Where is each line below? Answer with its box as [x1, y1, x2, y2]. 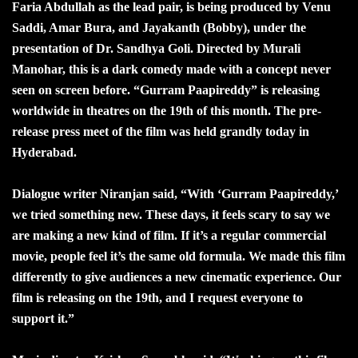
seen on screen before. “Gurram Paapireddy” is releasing [12, 82, 320, 97]
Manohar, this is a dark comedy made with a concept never [12, 62, 331, 76]
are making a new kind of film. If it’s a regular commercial [12, 228, 326, 242]
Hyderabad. [12, 145, 77, 159]
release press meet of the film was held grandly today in [12, 124, 309, 138]
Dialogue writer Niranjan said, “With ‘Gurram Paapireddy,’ [12, 186, 338, 201]
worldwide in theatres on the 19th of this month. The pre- [12, 103, 321, 117]
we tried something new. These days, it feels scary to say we [12, 207, 330, 221]
